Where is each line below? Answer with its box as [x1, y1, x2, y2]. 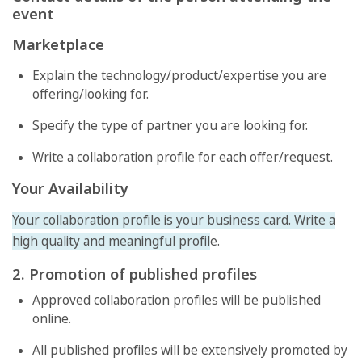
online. [32, 309, 71, 327]
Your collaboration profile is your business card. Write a [12, 211, 335, 229]
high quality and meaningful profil [12, 232, 210, 250]
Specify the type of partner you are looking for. [32, 116, 308, 134]
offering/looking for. [32, 85, 149, 103]
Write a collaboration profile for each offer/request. [32, 148, 333, 166]
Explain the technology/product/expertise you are [32, 66, 326, 84]
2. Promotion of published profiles [12, 263, 257, 284]
